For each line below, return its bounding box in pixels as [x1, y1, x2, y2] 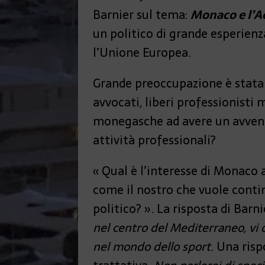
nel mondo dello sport [93, 237, 211, 257]
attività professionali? [93, 131, 215, 150]
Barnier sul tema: [93, 5, 190, 25]
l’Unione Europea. [93, 43, 191, 63]
